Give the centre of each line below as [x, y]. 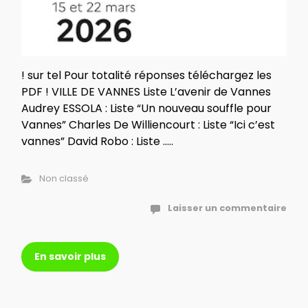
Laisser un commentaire [227, 208]
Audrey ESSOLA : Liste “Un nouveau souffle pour [146, 109]
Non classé [64, 179]
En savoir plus [70, 257]
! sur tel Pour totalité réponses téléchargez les [146, 76]
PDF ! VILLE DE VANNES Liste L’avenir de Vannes [146, 92]
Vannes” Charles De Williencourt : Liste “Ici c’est [148, 125]
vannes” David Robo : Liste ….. [97, 142]
